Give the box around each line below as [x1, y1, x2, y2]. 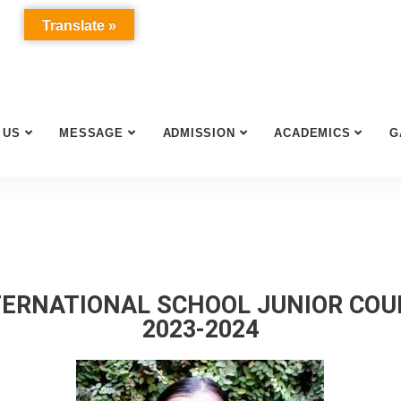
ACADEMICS [274, 126, 351, 140]
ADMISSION [162, 126, 235, 140]
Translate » [41, 18, 116, 33]
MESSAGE [59, 126, 124, 140]
